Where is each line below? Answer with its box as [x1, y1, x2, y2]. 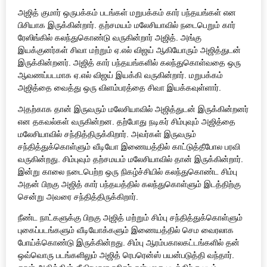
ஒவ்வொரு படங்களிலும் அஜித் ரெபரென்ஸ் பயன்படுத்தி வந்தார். [18, 250, 234, 260]
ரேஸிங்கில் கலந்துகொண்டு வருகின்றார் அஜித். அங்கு [18, 33, 201, 43]
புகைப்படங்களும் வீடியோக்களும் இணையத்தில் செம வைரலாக [18, 225, 234, 235]
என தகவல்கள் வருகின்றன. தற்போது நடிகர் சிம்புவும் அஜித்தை [18, 116, 235, 126]
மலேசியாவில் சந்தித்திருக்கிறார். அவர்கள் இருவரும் [18, 129, 196, 139]
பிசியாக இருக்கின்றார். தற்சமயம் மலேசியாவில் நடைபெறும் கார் [18, 20, 235, 30]
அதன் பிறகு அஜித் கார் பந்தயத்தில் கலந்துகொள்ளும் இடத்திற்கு [18, 179, 241, 189]
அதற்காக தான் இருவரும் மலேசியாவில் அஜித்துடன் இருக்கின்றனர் [18, 104, 249, 114]
